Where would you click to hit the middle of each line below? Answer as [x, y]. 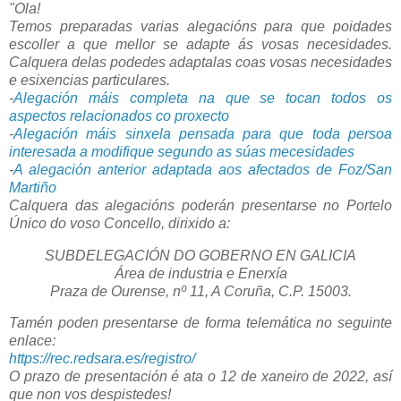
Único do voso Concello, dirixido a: [119, 223]
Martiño [33, 187]
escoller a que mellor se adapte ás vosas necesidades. [200, 44]
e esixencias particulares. [90, 80]
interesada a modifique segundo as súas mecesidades [182, 151]
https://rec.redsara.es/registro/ [102, 359]
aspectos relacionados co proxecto [119, 115]
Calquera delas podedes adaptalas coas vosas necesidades [200, 62]
